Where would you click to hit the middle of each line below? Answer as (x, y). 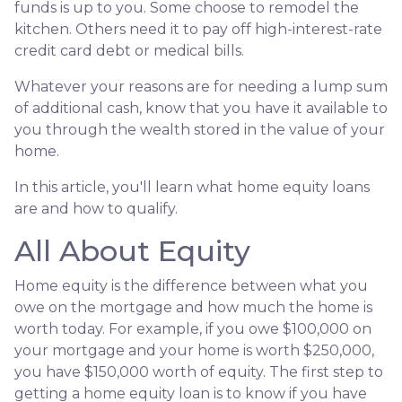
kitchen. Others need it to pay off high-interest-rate (198, 29)
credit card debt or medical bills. (129, 50)
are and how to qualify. (98, 208)
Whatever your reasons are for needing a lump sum (201, 86)
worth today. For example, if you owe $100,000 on (193, 328)
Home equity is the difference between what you (191, 285)
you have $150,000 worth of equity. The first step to (199, 371)
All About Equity (132, 250)
